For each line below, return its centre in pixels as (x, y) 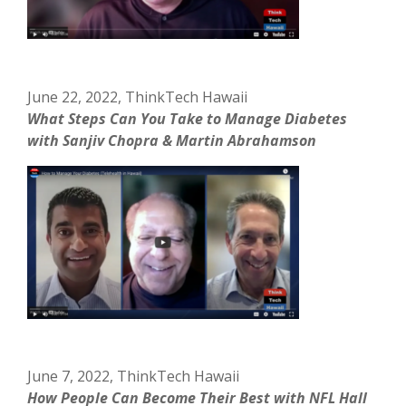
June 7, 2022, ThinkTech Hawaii (134, 376)
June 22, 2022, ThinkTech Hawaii (138, 97)
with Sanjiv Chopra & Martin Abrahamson (172, 140)
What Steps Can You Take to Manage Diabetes (188, 118)
